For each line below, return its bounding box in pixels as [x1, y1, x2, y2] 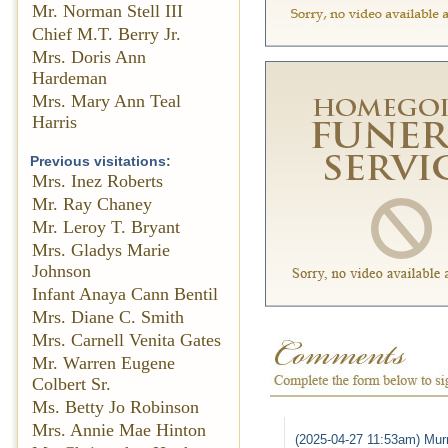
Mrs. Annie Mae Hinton [32, 420, 206, 440]
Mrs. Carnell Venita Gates [32, 330, 221, 350]
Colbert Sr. [32, 374, 111, 394]
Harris [32, 112, 77, 132]
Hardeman [32, 68, 107, 88]
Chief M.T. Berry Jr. [32, 24, 181, 44]
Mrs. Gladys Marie [32, 240, 170, 260]
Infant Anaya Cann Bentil [32, 284, 218, 304]
